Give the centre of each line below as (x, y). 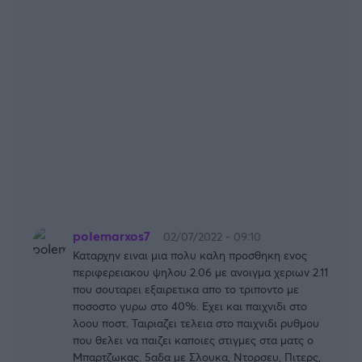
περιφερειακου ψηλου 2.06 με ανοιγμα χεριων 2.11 (200, 271)
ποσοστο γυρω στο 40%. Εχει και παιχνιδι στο (190, 305)
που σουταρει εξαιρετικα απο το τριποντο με (186, 288)
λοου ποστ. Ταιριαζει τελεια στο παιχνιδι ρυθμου (196, 322)
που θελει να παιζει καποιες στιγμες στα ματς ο (193, 339)
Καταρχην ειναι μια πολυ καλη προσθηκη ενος (190, 255)
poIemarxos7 (112, 236)
